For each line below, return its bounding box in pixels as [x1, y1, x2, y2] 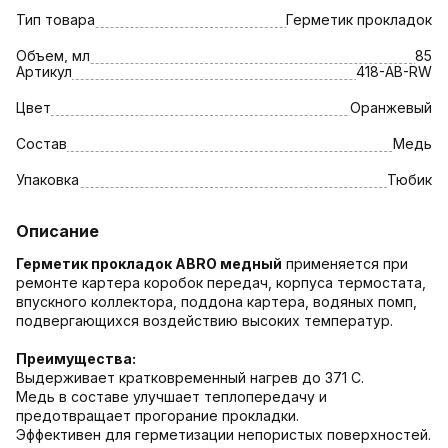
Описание [16, 220, 99, 241]
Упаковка [16, 170, 79, 188]
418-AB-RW [356, 62, 432, 80]
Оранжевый [350, 98, 432, 116]
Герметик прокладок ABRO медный [16, 254, 282, 272]
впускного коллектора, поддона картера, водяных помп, [16, 292, 417, 310]
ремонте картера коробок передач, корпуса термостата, [16, 273, 426, 291]
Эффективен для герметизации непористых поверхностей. [16, 425, 431, 443]
